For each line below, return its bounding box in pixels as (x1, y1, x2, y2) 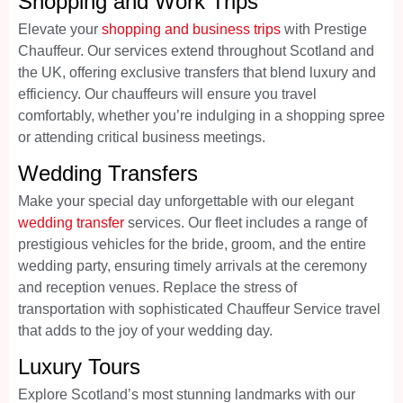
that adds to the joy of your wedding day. (18, 323, 273, 339)
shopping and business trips (102, 21, 281, 37)
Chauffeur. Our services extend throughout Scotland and (18, 42, 374, 58)
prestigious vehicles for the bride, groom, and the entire (18, 237, 366, 253)
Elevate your (18, 21, 102, 37)
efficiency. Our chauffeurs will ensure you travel (18, 85, 317, 102)
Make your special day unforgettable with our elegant (18, 193, 354, 210)
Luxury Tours (18, 354, 140, 380)
